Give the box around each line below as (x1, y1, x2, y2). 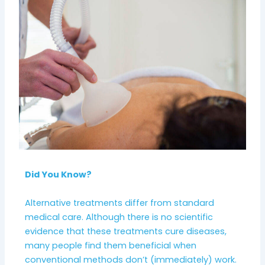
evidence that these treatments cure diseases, (25, 225, 227, 237)
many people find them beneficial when (25, 239, 197, 251)
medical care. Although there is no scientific (25, 211, 214, 223)
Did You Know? (25, 169, 92, 181)
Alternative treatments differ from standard (25, 196, 215, 209)
